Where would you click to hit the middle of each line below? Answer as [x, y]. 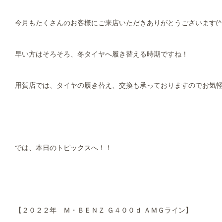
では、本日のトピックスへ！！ [63, 147]
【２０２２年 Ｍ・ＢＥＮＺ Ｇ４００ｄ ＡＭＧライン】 [104, 210]
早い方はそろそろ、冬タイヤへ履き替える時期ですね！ [102, 54]
